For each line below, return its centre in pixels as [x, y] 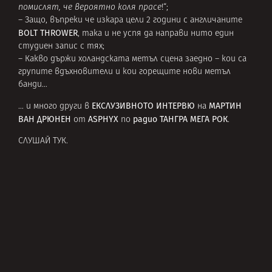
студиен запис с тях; [61, 46]
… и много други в [55, 106]
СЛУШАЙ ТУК [42, 141]
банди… [33, 84]
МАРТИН [225, 106]
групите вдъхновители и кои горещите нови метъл [124, 72]
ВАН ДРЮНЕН [45, 119]
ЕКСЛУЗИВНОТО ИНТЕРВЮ [143, 106]
